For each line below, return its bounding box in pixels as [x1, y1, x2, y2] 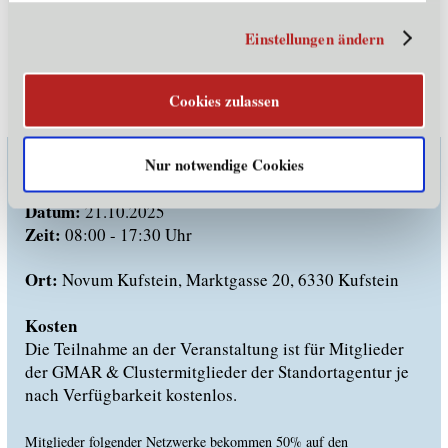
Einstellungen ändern [245, 27, 385, 49]
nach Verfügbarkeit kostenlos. [24, 382, 237, 406]
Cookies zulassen [169, 89, 279, 112]
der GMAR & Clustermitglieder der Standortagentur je [24, 359, 409, 383]
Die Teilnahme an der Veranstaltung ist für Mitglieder [24, 336, 404, 360]
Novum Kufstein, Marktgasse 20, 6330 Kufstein [57, 268, 399, 292]
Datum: [24, 198, 81, 224]
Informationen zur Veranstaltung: [24, 152, 311, 174]
